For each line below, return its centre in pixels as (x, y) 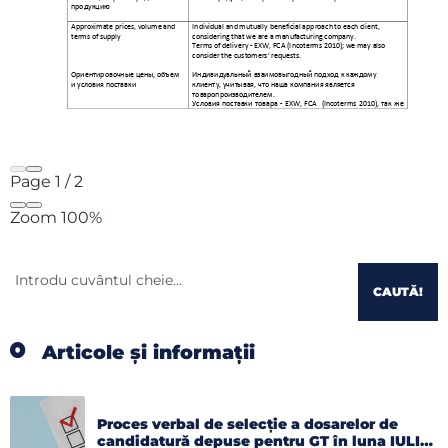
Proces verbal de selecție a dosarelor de (247, 424)
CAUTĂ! (398, 291)
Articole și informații (148, 352)
